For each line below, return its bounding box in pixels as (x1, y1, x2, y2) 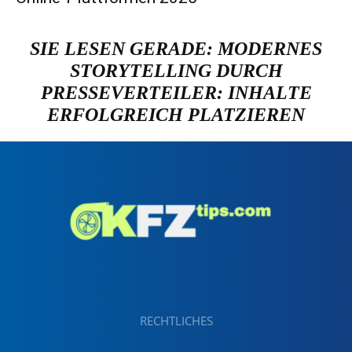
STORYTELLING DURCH (69, 60, 283, 81)
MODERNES (218, 38, 322, 59)
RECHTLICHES (139, 312, 213, 328)
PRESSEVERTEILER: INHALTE (40, 82, 312, 103)
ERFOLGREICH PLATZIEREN (47, 104, 305, 125)
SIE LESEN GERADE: (30, 38, 218, 59)
